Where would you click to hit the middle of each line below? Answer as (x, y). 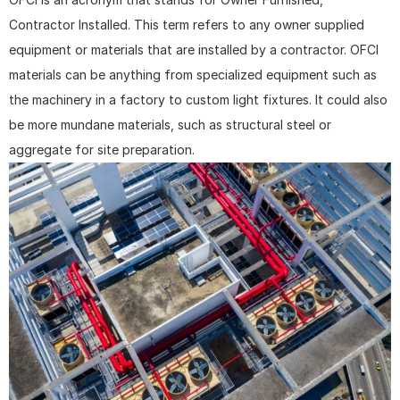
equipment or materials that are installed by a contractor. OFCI (194, 50)
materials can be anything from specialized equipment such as (193, 75)
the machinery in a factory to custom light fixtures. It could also (198, 100)
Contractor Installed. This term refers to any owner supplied (187, 25)
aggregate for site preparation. (102, 150)
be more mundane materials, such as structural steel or (170, 125)
